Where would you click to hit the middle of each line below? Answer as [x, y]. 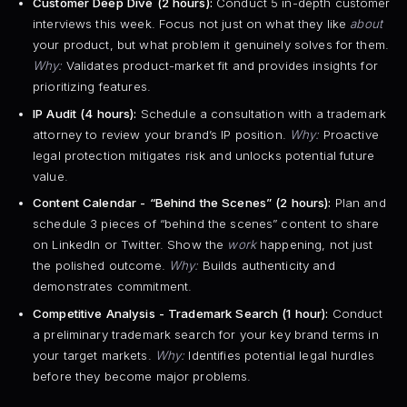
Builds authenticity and [267, 266]
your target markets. [94, 355]
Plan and [358, 203]
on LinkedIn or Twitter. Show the [130, 245]
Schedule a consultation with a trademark [261, 113]
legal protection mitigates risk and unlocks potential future [203, 155]
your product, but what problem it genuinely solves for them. [210, 45]
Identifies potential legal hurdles [280, 355]
